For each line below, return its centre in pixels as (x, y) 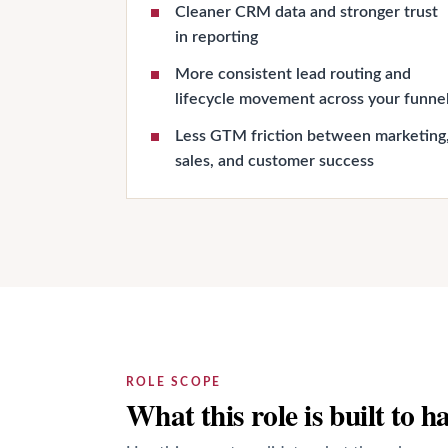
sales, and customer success (274, 161)
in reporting (216, 37)
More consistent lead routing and (293, 74)
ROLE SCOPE (174, 382)
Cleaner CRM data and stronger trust (306, 12)
